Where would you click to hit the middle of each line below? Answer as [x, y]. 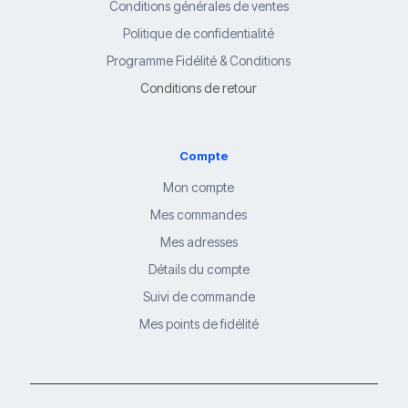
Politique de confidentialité [199, 34]
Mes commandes [199, 215]
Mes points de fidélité [199, 324]
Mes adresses [199, 242]
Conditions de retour [199, 88]
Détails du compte [199, 270]
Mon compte [199, 188]
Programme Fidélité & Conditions [199, 61]
